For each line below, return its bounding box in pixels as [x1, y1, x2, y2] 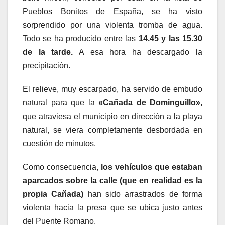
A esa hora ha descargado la [73, 48, 202, 57]
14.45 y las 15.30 [138, 34, 203, 43]
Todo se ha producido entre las [23, 34, 139, 43]
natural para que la [23, 98, 98, 107]
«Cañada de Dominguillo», [98, 98, 202, 107]
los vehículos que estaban [101, 163, 202, 172]
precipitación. [23, 61, 70, 70]
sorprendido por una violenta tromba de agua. [23, 21, 202, 30]
